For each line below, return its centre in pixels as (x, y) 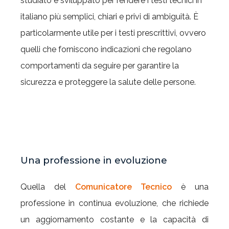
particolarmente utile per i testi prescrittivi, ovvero (113, 33)
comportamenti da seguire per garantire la (100, 65)
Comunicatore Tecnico (123, 187)
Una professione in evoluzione (94, 160)
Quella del (48, 187)
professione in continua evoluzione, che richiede (114, 203)
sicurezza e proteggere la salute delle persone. (108, 82)
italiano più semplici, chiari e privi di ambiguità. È (109, 16)
